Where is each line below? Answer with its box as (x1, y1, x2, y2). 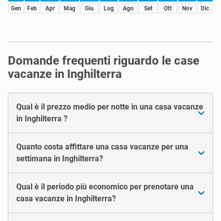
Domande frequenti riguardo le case (8, 53, 199, 68)
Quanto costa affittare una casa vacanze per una (16, 142, 188, 151)
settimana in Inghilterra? (16, 153, 103, 163)
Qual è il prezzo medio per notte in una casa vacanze (16, 102, 203, 111)
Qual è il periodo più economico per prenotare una (16, 182, 194, 191)
